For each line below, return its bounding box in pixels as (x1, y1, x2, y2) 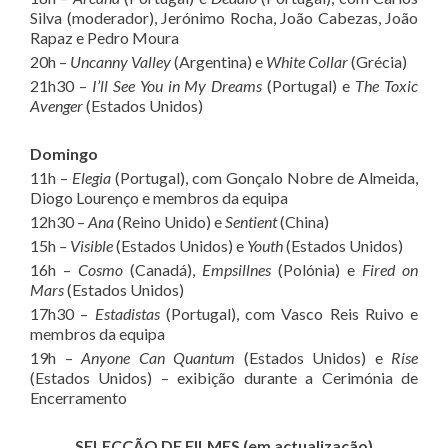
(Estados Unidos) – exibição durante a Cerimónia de (30, 368, 418, 387)
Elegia (72, 168, 115, 187)
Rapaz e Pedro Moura (30, 28, 179, 47)
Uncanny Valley (70, 52, 171, 71)
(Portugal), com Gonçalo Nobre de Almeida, (115, 168, 418, 187)
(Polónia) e (278, 260, 362, 279)
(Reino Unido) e (114, 212, 225, 231)
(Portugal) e (262, 76, 356, 95)
